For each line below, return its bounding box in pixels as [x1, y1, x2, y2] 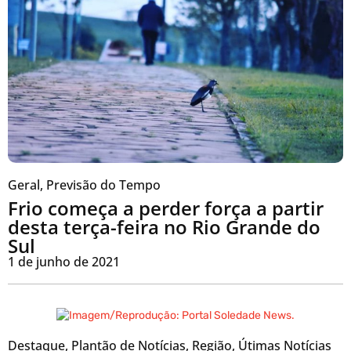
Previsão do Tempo [46, 175, 161, 194]
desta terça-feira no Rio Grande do [8, 213, 320, 240]
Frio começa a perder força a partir [8, 194, 324, 221]
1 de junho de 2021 [8, 252, 120, 270]
